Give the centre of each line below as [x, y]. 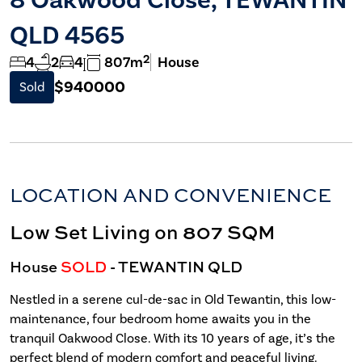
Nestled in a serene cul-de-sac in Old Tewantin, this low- [173, 299]
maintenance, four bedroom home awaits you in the [160, 318]
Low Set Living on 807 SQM [143, 232]
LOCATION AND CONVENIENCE [170, 195]
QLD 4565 [67, 35]
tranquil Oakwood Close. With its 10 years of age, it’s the [173, 338]
